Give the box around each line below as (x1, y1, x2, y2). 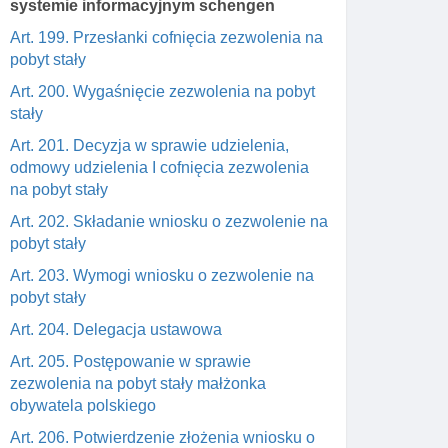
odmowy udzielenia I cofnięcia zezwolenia (10, 159, 309, 176)
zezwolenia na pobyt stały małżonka (10, 375, 266, 392)
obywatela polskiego (10, 397, 156, 414)
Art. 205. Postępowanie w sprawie (10, 353, 251, 370)
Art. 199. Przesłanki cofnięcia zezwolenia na (10, 29, 323, 46)
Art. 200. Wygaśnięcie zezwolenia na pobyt (10, 83, 315, 100)
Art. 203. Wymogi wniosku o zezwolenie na (10, 267, 314, 284)
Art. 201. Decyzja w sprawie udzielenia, (10, 137, 289, 154)
